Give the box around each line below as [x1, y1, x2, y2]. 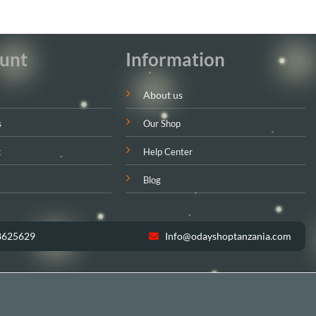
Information [125, 49, 225, 71]
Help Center [142, 146, 193, 158]
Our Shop [142, 118, 181, 130]
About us [142, 89, 183, 102]
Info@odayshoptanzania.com [163, 230, 291, 243]
